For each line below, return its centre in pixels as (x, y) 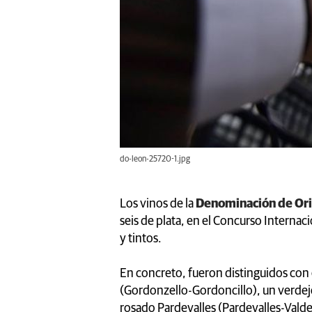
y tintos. (141, 239)
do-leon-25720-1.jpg (155, 159)
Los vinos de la (158, 204)
